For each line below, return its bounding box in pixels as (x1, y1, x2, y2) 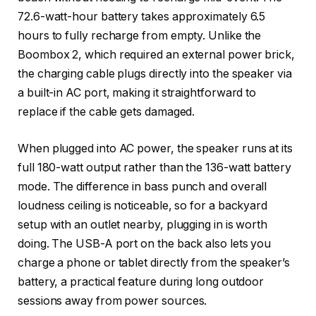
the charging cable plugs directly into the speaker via (18, 67, 292, 81)
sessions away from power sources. (18, 293, 207, 308)
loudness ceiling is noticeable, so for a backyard (18, 198, 268, 212)
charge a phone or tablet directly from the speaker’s (18, 255, 290, 269)
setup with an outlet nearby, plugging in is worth (18, 217, 268, 231)
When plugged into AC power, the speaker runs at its (18, 141, 293, 155)
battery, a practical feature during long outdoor (18, 274, 265, 288)
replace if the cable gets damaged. (18, 105, 195, 119)
